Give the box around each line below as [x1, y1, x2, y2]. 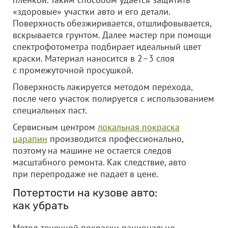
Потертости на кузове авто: [13, 186, 157, 199]
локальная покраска [98, 121, 180, 133]
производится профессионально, [47, 133, 183, 145]
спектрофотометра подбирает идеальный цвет [13, 41, 201, 52]
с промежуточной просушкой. [13, 64, 133, 76]
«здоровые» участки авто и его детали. [13, 6, 170, 17]
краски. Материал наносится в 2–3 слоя [13, 52, 175, 64]
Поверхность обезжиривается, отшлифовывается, [13, 17, 211, 29]
